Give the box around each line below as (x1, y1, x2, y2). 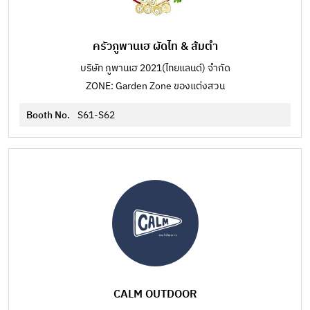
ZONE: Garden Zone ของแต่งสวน (85, 78, 225, 94)
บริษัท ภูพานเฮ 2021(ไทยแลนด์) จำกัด (80, 60, 230, 76)
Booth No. (26, 107, 72, 123)
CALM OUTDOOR (113, 285, 197, 304)
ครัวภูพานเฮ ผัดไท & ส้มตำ (92, 37, 218, 56)
